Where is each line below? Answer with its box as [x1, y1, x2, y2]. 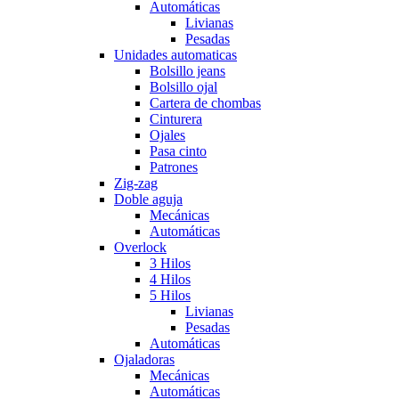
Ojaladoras [114, 352, 175, 368]
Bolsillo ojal [150, 79, 217, 95]
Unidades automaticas [114, 47, 237, 63]
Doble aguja [114, 191, 183, 208]
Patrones [150, 159, 198, 175]
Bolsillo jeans [150, 63, 225, 79]
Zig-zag [114, 175, 158, 191]
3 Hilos [150, 256, 191, 272]
